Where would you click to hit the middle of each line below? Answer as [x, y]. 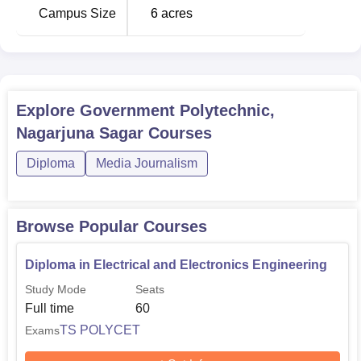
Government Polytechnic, [177, 110]
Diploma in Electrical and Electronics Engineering [176, 265]
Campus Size [77, 13]
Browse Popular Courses [112, 226]
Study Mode [56, 289]
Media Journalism [147, 163]
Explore [48, 110]
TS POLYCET [100, 330]
